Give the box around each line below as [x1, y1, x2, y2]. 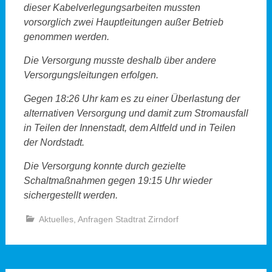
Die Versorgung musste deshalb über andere [23, 55, 216, 66]
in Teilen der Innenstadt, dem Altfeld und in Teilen [23, 123, 236, 134]
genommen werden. [23, 32, 109, 42]
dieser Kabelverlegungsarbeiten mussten [23, 2, 200, 13]
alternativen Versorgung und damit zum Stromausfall [23, 108, 248, 119]
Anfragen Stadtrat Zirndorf [77, 214, 178, 225]
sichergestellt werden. [23, 190, 120, 201]
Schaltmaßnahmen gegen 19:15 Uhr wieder [23, 175, 212, 186]
